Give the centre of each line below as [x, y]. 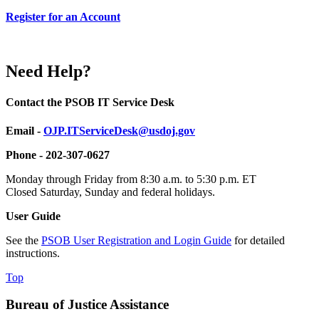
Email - [25, 130]
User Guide [33, 216]
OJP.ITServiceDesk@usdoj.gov [119, 130]
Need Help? [48, 72]
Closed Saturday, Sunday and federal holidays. [110, 192]
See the [23, 240]
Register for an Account [63, 17]
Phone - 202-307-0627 [58, 155]
